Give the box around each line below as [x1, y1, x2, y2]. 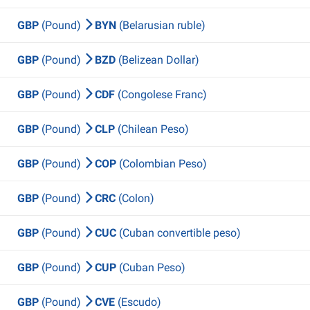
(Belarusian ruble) [119, 19, 206, 32]
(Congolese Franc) [118, 88, 207, 101]
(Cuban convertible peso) [119, 226, 241, 239]
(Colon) [118, 192, 154, 205]
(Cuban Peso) [119, 261, 185, 274]
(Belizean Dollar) [118, 53, 199, 66]
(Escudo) [118, 295, 161, 309]
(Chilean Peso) [118, 122, 189, 136]
